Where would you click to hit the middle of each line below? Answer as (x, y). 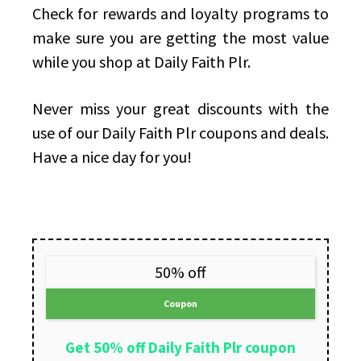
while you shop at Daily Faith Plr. (141, 62)
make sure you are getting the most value (180, 38)
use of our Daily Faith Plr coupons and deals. (180, 133)
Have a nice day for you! (112, 157)
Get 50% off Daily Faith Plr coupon (180, 348)
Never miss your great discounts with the (180, 109)
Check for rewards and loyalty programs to (180, 14)
